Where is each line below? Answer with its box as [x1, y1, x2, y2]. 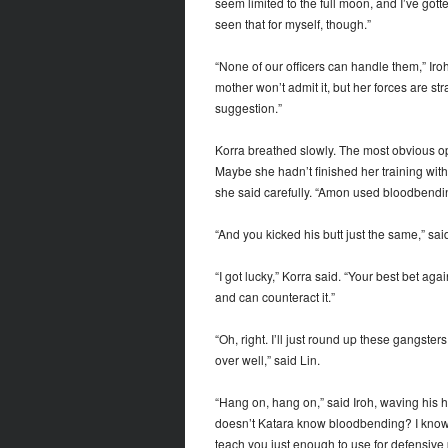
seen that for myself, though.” [214, 15, 371, 33]
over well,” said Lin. [214, 351, 320, 369]
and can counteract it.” [214, 288, 335, 306]
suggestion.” [214, 99, 282, 117]
